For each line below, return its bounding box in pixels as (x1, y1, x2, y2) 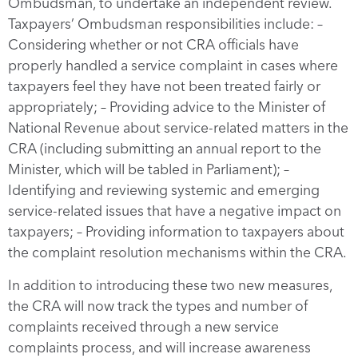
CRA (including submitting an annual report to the (8, 139, 321, 157)
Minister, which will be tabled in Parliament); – (8, 160, 289, 177)
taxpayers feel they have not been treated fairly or (8, 77, 320, 94)
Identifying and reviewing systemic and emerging (8, 181, 320, 198)
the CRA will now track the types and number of (8, 296, 308, 314)
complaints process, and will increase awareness (8, 338, 311, 356)
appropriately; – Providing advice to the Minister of (8, 97, 325, 115)
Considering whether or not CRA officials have (8, 35, 299, 53)
